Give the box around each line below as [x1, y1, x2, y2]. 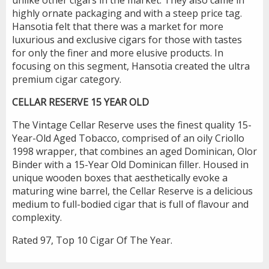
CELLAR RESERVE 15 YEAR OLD [12, 95, 151, 109]
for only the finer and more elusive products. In [12, 46, 223, 59]
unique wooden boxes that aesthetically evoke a [12, 171, 228, 184]
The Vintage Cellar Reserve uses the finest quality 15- [12, 118, 252, 131]
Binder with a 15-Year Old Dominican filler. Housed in [12, 157, 249, 171]
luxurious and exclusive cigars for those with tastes [12, 32, 242, 46]
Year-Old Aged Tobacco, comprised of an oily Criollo [12, 131, 244, 145]
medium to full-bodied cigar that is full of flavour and [12, 197, 249, 211]
